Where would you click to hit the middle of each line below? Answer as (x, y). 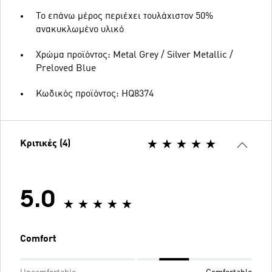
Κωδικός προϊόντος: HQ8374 (95, 94)
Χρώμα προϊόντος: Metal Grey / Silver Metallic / (134, 55)
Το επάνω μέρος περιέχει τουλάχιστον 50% (124, 16)
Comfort (38, 239)
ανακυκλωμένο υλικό (80, 30)
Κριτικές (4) (45, 144)
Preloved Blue (66, 69)
